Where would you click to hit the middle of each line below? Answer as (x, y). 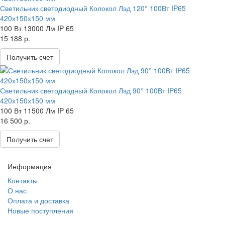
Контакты (23, 180)
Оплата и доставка (38, 200)
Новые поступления (40, 210)
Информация (30, 166)
